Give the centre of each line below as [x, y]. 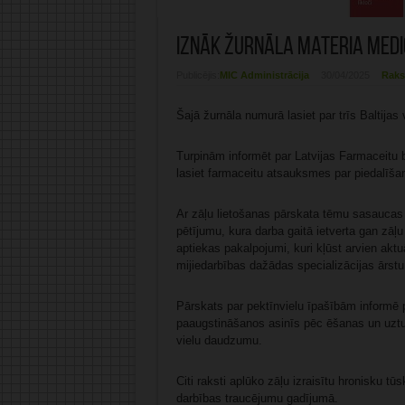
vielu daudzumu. [219, 341]
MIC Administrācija [264, 75]
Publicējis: [198, 75]
